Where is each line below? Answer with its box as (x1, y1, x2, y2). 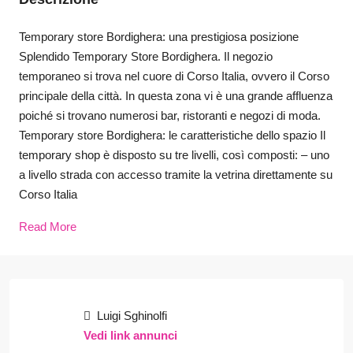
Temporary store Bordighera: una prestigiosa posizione (19, 30, 299, 43)
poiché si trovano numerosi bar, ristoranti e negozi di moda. (19, 109, 321, 122)
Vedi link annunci (84, 329, 177, 342)
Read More (19, 220, 76, 233)
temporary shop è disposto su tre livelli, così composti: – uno (19, 148, 329, 162)
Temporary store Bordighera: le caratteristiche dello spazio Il (19, 128, 325, 142)
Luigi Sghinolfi (94, 309, 167, 322)
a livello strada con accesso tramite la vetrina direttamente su (19, 168, 333, 181)
